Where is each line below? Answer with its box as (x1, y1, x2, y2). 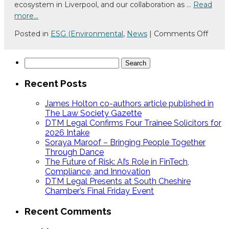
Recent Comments (25, 205, 111, 217)
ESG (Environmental (51, 29, 123, 38)
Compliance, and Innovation (45, 167, 150, 177)
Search (24, 57, 50, 67)
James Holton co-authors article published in (45, 99, 214, 109)
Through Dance (45, 147, 104, 157)
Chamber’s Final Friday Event (45, 186, 154, 196)
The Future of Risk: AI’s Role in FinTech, (45, 157, 189, 167)
